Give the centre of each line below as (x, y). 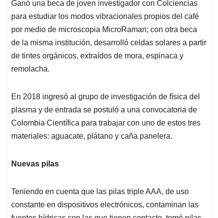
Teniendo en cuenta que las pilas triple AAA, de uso (100, 192)
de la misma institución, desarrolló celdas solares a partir (109, 43)
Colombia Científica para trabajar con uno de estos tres (106, 123)
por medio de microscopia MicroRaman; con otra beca (104, 30)
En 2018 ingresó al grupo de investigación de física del (106, 97)
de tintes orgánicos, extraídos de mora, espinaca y (97, 56)
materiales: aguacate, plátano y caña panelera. (92, 136)
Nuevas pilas (35, 164)
